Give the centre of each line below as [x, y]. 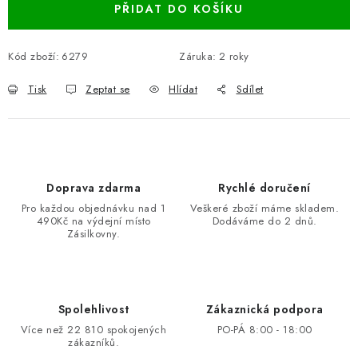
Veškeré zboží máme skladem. [265, 208]
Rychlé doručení [265, 188]
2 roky [234, 56]
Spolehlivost [93, 309]
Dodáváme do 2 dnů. [265, 221]
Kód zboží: [34, 56]
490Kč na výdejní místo [93, 221]
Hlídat [183, 89]
